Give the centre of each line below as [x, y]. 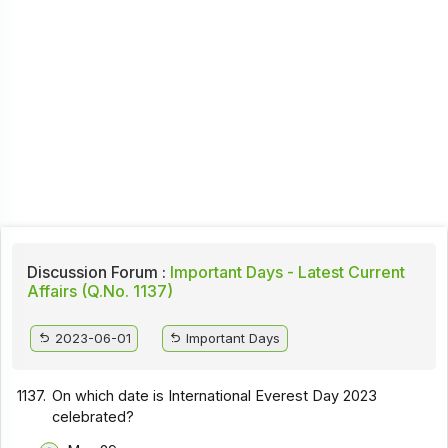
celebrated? [93, 416]
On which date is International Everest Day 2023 [215, 395]
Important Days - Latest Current [285, 271]
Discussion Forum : [96, 271]
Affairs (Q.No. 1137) [99, 290]
